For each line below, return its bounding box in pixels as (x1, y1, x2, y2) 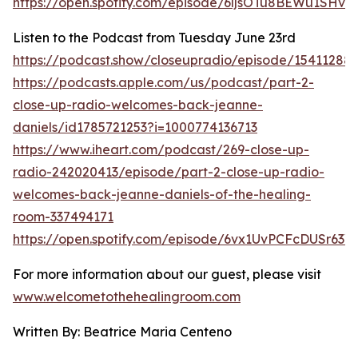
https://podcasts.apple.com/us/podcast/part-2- (13, 74, 314, 90)
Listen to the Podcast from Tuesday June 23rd (13, 30, 296, 46)
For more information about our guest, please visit (13, 266, 321, 282)
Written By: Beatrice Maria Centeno (13, 324, 232, 340)
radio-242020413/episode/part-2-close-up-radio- (13, 164, 324, 180)
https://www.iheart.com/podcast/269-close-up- (13, 141, 309, 157)
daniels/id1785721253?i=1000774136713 (13, 119, 257, 135)
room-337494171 (13, 209, 113, 225)
